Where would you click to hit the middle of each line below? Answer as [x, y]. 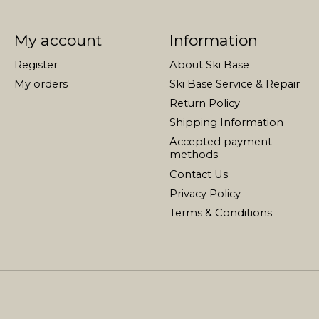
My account [58, 40]
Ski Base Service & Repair [234, 84]
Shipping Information [226, 123]
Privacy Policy [205, 193]
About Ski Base [209, 64]
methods [193, 155]
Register [36, 64]
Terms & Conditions [220, 213]
